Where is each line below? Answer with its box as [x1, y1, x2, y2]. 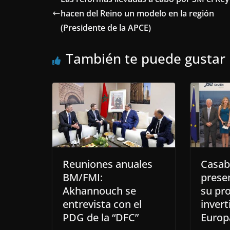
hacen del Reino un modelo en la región [61, 8, 214, 19]
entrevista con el [63, 197, 142, 211]
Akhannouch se [63, 183, 136, 198]
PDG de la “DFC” [63, 210, 139, 224]
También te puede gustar [66, 49, 225, 68]
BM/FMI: [63, 170, 103, 184]
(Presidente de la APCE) [61, 22, 151, 33]
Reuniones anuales [63, 157, 152, 171]
